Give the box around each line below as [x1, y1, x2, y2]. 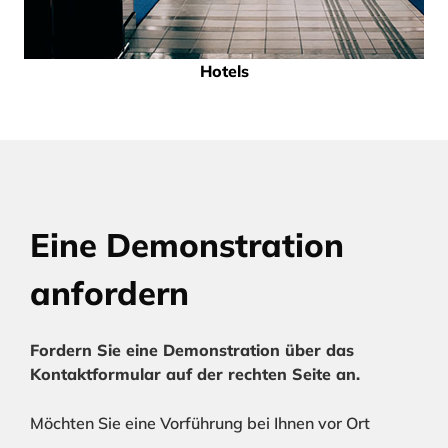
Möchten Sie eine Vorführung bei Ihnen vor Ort [30, 413, 370, 434]
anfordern [30, 271, 189, 313]
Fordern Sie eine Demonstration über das [30, 340, 354, 361]
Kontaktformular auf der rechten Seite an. [30, 364, 360, 385]
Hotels [199, 60, 249, 81]
